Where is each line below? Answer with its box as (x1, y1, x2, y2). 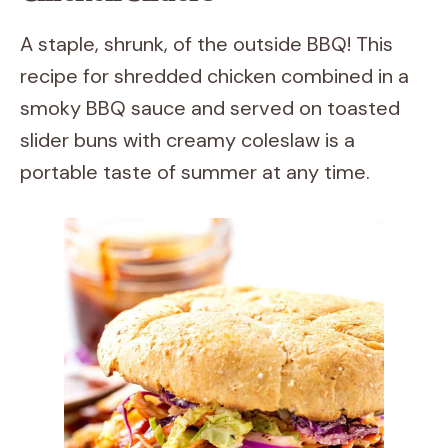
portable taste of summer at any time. (20, 159, 370, 185)
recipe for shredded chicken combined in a (20, 63, 409, 89)
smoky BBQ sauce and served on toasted (20, 95, 400, 121)
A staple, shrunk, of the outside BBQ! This (20, 31, 393, 57)
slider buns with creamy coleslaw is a (20, 127, 355, 153)
